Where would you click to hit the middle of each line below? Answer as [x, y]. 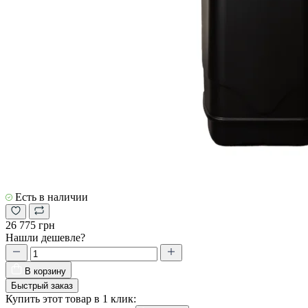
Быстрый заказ [42, 285]
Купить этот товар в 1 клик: [71, 298]
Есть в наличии [50, 197]
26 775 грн [30, 225]
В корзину [45, 271]
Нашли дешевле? [45, 237]
